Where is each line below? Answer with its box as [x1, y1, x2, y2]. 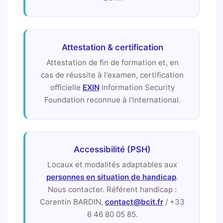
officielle [50, 83, 83, 92]
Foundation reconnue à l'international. [44, 95, 181, 105]
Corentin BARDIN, [40, 197, 105, 207]
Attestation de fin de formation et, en [46, 58, 179, 67]
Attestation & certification [61, 42, 163, 52]
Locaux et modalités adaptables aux [47, 160, 177, 170]
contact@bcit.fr [105, 197, 163, 207]
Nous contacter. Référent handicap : [48, 185, 177, 195]
